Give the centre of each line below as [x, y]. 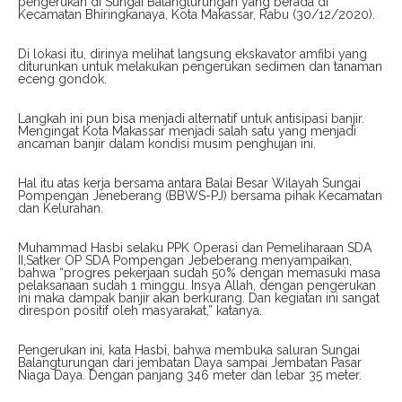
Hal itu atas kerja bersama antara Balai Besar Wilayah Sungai [189, 184]
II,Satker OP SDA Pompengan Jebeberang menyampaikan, [185, 261]
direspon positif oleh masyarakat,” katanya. [140, 311]
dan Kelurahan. [61, 209]
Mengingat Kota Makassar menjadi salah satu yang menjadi [187, 131]
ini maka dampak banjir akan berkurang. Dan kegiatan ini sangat [199, 298]
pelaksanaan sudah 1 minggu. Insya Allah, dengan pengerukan [197, 286]
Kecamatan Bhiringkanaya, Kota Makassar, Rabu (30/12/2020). [197, 15]
